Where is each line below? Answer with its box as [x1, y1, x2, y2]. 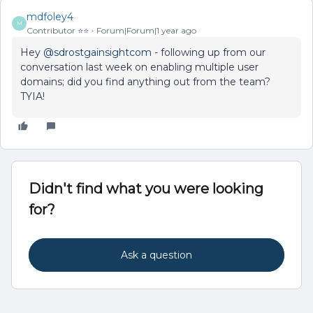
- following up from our [152, 45, 265, 59]
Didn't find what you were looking [29, 180, 263, 197]
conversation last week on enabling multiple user [20, 60, 259, 73]
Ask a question [121, 248, 192, 261]
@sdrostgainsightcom [43, 45, 152, 59]
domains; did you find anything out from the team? [20, 75, 270, 88]
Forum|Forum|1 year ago [96, 24, 196, 36]
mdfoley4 [27, 10, 73, 23]
